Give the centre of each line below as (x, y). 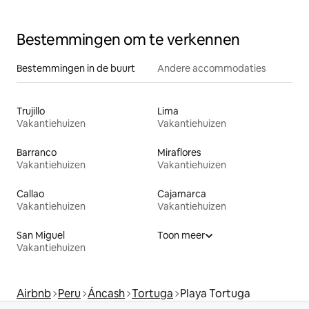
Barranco (37, 152)
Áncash (106, 293)
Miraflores (179, 152)
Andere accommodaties (212, 68)
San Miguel (41, 235)
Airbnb (34, 293)
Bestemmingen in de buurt (76, 68)
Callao (30, 193)
